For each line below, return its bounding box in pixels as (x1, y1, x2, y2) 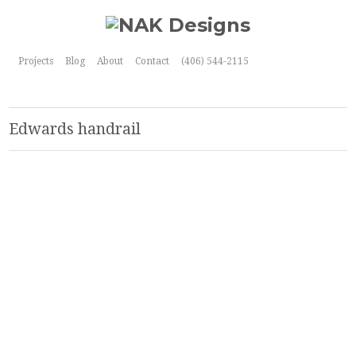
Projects (17, 56, 53, 67)
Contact (134, 56, 169, 67)
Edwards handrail (9, 120, 141, 138)
